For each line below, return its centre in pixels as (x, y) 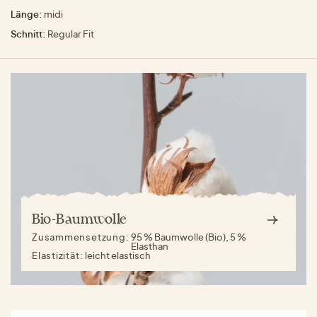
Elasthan (150, 246)
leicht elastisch (118, 255)
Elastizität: (59, 255)
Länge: (27, 14)
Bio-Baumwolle (80, 219)
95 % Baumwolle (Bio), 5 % (189, 237)
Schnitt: (28, 34)
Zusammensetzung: (82, 237)
